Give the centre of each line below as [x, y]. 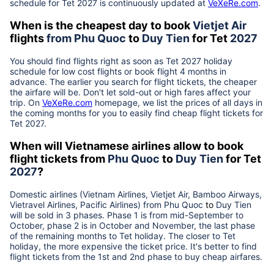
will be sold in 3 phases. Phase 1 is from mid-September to [127, 215]
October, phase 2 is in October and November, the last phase [132, 225]
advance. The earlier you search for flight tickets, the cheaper [133, 81]
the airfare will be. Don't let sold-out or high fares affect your [130, 92]
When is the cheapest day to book [101, 25]
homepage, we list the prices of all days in [177, 102]
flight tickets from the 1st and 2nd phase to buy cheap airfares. [136, 256]
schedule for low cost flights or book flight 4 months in [118, 71]
